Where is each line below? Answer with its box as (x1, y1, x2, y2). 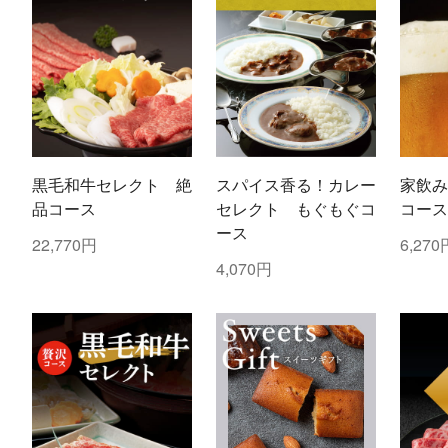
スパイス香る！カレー (215, 173, 376, 197)
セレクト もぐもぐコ (215, 197, 376, 221)
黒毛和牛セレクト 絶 (31, 173, 192, 197)
